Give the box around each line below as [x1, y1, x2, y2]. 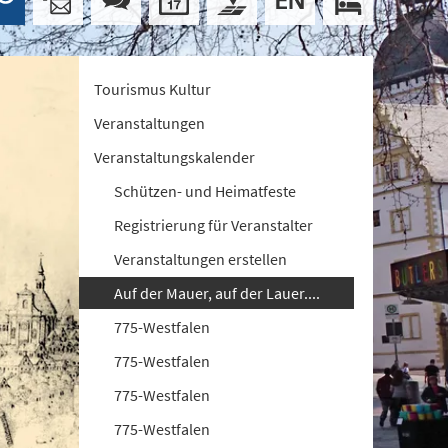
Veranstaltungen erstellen [114, 249, 288, 269]
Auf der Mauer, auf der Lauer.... [114, 283, 321, 303]
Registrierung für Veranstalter [114, 215, 314, 235]
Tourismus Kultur [94, 79, 212, 99]
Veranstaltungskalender [94, 147, 256, 167]
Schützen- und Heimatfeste [114, 181, 297, 201]
